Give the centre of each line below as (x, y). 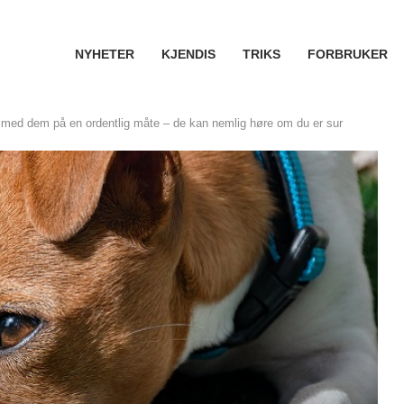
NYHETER (104, 54)
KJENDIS (188, 54)
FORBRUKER (347, 54)
